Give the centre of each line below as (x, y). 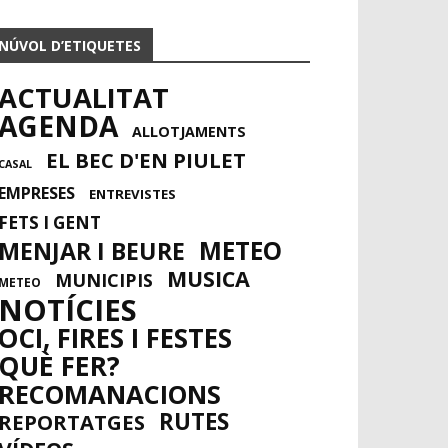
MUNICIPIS (104, 280)
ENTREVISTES (132, 194)
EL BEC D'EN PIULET (146, 160)
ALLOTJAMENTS (189, 131)
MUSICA (208, 278)
